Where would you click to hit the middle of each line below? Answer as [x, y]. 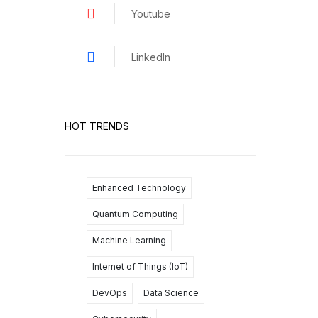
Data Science [171, 293]
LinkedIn [151, 57]
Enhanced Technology [139, 188]
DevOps [110, 293]
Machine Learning [129, 241]
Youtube [151, 13]
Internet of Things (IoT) [140, 267]
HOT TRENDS [97, 126]
